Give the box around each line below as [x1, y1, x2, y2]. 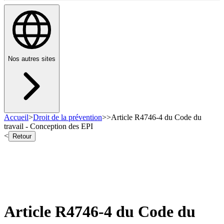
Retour [12, 132, 31, 140]
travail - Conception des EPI [4, 122, 93, 131]
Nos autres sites [8, 55, 55, 63]
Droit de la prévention [33, 113, 102, 122]
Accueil [4, 113, 28, 122]
